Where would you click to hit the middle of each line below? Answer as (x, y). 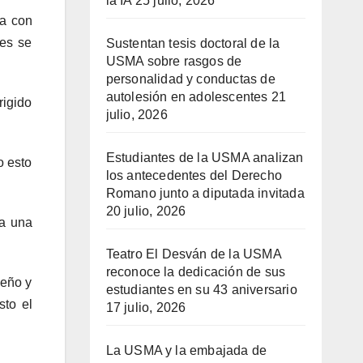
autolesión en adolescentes (187, 97)
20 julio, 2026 (146, 211)
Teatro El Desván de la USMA (193, 254)
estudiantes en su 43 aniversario (201, 290)
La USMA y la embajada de (186, 351)
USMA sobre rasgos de (174, 62)
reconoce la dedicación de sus (196, 272)
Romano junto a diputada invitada (205, 194)
